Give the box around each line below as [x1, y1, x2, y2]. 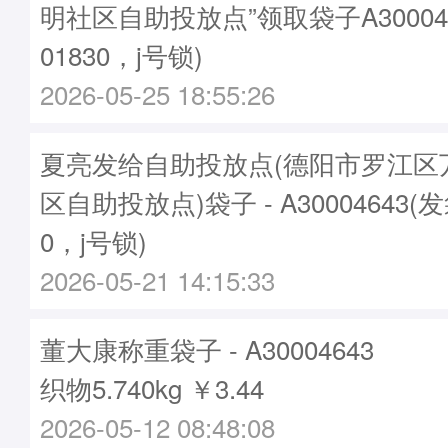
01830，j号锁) [40, 36, 203, 73]
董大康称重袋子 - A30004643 [40, 330, 374, 367]
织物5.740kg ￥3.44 [40, 369, 264, 406]
